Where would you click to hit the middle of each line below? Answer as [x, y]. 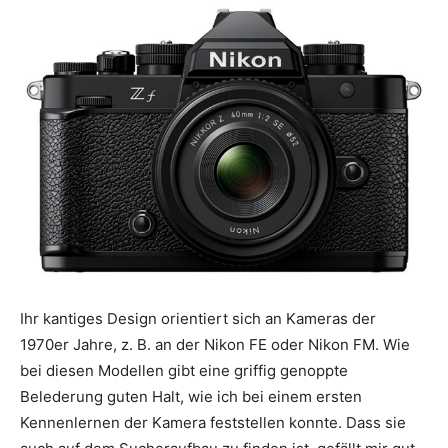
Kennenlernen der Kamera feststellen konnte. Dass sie [213, 422]
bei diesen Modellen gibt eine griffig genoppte [184, 370]
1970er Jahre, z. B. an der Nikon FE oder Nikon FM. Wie [215, 344]
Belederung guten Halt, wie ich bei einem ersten [191, 396]
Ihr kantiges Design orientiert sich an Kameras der [198, 318]
